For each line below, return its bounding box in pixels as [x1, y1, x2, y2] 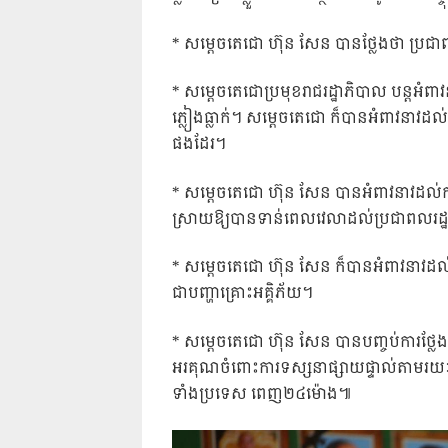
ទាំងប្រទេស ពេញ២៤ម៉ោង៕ [172, 380, 352, 408]
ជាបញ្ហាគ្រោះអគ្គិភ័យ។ [172, 280, 313, 308]
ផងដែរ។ [172, 131, 226, 159]
